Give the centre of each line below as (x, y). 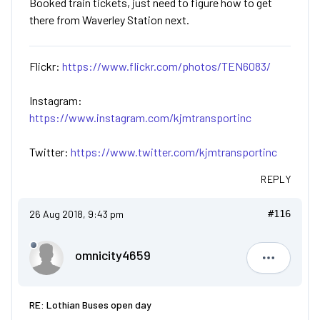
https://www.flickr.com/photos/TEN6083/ (166, 66)
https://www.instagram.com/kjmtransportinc (140, 118)
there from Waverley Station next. (109, 20)
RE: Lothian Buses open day (90, 305)
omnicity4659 (113, 255)
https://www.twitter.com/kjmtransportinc (174, 152)
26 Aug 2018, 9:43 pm (76, 214)
